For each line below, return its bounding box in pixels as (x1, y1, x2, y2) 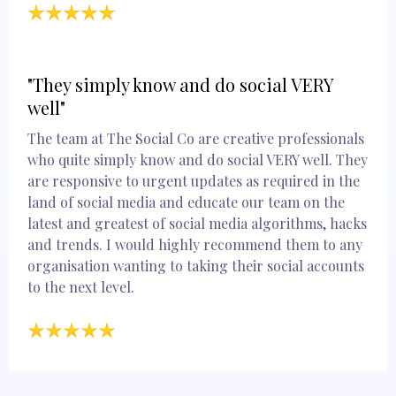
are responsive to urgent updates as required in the (27, 171, 360, 190)
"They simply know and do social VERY (27, 72, 333, 96)
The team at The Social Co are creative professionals (27, 128, 364, 148)
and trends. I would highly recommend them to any (27, 234, 362, 254)
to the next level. (27, 277, 134, 296)
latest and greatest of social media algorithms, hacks (27, 213, 367, 232)
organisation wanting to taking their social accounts (27, 255, 364, 275)
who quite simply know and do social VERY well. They (27, 149, 368, 169)
